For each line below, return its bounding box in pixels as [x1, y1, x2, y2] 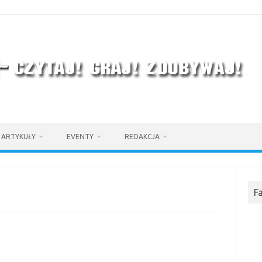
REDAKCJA [125, 133, 160, 140]
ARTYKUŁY [1, 133, 36, 140]
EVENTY [67, 133, 94, 140]
